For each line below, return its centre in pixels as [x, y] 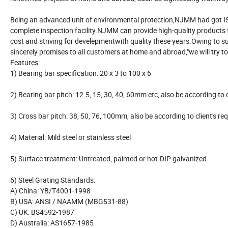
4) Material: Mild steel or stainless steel [70, 137]
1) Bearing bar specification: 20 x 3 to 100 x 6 [81, 73]
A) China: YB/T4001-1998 [50, 191]
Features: [25, 63]
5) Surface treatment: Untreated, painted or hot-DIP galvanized [108, 159]
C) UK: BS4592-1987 [42, 212]
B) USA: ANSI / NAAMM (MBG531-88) [69, 202]
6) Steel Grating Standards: [53, 180]
